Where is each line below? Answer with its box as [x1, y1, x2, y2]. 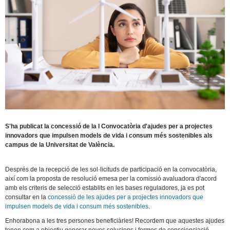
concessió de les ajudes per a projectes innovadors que [48, 194, 204, 201]
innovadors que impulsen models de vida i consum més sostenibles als [5, 132, 213, 140]
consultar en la [5, 194, 48, 201]
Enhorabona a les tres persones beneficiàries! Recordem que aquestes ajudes [5, 217, 225, 225]
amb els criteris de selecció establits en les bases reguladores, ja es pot [5, 184, 205, 192]
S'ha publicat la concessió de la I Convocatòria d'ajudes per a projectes [5, 123, 213, 130]
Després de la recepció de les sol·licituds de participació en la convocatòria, [5, 166, 217, 174]
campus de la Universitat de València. [5, 141, 115, 149]
